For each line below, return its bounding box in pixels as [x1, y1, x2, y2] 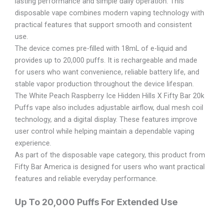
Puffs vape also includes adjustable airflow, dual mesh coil [15, 103, 203, 112]
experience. [15, 138, 51, 147]
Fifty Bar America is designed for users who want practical [15, 162, 205, 171]
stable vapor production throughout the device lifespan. [15, 79, 194, 88]
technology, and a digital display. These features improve [15, 114, 197, 124]
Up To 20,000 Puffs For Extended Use [15, 196, 178, 207]
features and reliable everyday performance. [15, 174, 157, 183]
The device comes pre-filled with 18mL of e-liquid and [15, 43, 187, 53]
